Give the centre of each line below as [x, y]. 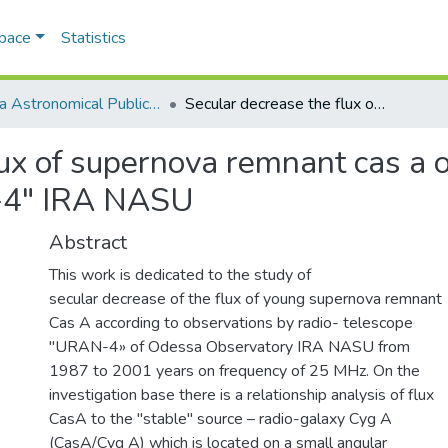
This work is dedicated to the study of [180, 274]
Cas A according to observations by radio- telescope [231, 322]
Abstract [88, 242]
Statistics [93, 38]
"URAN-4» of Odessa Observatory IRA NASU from [229, 346]
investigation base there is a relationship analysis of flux [241, 394]
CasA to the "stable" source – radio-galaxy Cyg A [220, 418]
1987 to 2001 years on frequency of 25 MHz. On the [234, 370]
